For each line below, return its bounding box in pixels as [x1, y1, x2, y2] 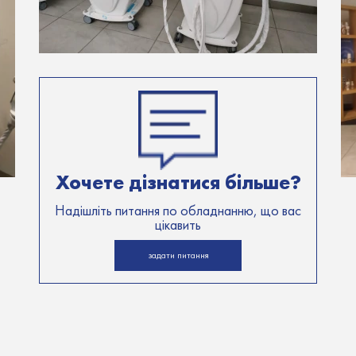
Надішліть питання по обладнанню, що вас [55, 201, 301, 219]
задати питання [147, 250, 209, 261]
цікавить [155, 215, 201, 234]
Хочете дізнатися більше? [55, 169, 301, 195]
